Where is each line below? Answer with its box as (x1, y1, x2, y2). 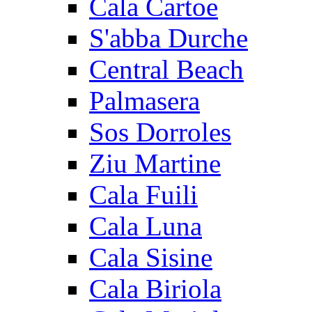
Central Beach (89, 54, 244, 84)
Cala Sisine (89, 242, 212, 272)
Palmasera (89, 85, 200, 116)
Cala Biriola (89, 273, 221, 304)
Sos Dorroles (89, 116, 231, 147)
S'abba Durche (89, 22, 248, 53)
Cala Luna (89, 210, 202, 241)
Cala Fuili (89, 179, 198, 210)
